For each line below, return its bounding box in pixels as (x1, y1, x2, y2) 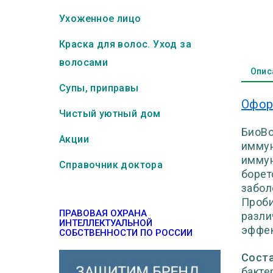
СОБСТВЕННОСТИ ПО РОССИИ (59, 227, 193, 238)
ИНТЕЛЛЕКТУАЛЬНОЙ (59, 218, 152, 229)
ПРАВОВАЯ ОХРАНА (59, 208, 147, 219)
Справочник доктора (59, 159, 163, 171)
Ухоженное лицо (59, 13, 141, 24)
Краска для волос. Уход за (59, 38, 191, 50)
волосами (59, 57, 108, 68)
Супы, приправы (59, 82, 139, 94)
